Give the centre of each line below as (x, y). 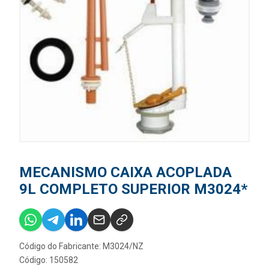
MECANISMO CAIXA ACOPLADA (125, 172)
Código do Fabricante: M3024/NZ (81, 246)
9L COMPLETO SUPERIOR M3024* (133, 189)
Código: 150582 (49, 260)
